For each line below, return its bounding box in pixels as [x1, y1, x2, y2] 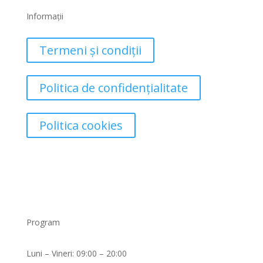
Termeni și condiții [39, 42, 141, 58]
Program [26, 217, 60, 228]
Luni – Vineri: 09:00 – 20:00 [26, 248, 127, 259]
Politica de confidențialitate [39, 80, 188, 96]
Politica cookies [39, 117, 123, 133]
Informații [26, 11, 63, 22]
